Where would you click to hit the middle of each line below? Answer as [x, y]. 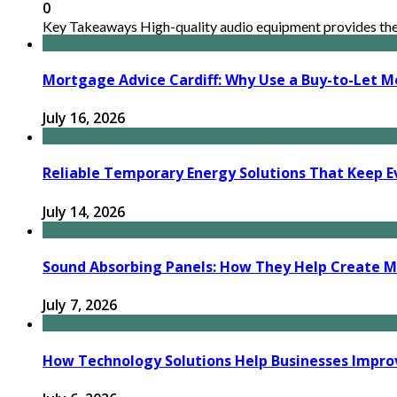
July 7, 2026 [80, 305]
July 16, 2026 [84, 118]
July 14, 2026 [84, 211]
